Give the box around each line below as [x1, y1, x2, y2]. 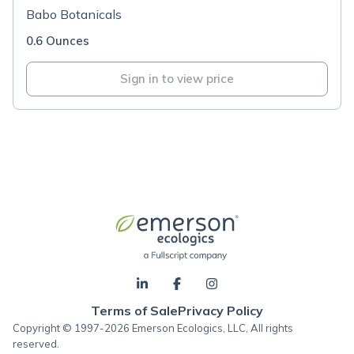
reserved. [13, 337, 59, 350]
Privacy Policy [178, 303, 263, 318]
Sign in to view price [120, 71, 234, 86]
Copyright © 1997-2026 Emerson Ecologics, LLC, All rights [13, 322, 293, 334]
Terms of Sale [91, 303, 178, 318]
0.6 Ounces [26, 33, 89, 48]
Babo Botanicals [26, 6, 122, 22]
